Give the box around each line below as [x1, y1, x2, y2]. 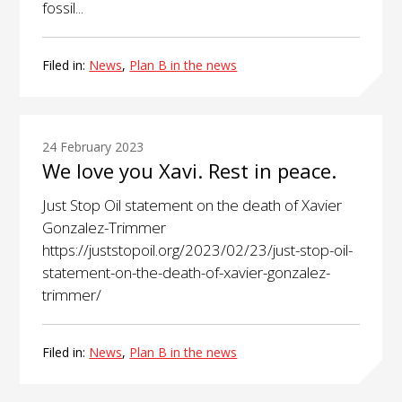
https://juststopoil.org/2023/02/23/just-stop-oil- [42, 240, 354, 261]
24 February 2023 [42, 138, 144, 156]
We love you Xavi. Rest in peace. [42, 157, 337, 185]
